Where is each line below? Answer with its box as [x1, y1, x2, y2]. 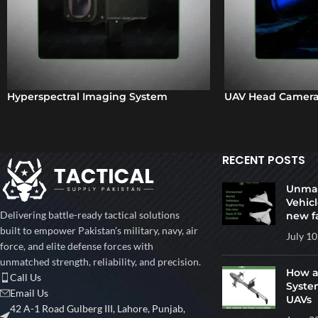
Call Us [10, 271, 41, 284]
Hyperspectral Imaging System [7, 90, 168, 104]
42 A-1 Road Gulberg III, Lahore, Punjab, [10, 302, 185, 315]
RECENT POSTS [221, 152, 305, 169]
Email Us [10, 287, 48, 300]
